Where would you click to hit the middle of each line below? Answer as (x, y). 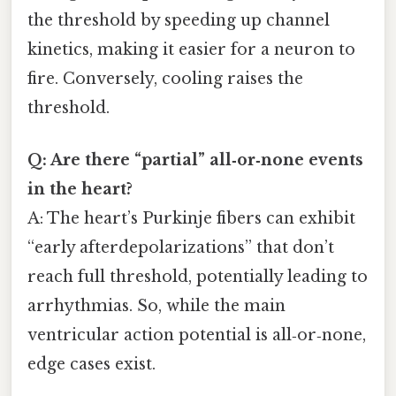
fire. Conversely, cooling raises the (165, 79)
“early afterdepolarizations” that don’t (181, 248)
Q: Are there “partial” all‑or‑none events (195, 160)
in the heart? (80, 190)
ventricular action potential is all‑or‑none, (197, 335)
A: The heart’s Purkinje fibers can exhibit (191, 219)
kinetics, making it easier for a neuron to (191, 50)
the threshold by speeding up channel (179, 21)
